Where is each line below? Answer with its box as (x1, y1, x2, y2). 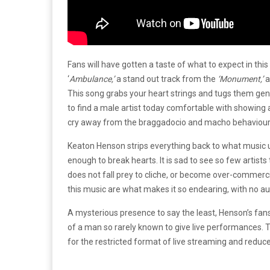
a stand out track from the (116, 74, 218, 84)
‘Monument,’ (218, 74, 265, 84)
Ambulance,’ (69, 74, 116, 84)
